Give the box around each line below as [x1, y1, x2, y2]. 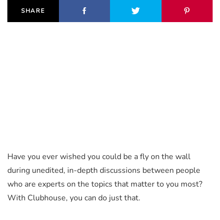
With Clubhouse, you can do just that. [7, 192, 140, 203]
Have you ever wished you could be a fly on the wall [7, 151, 191, 162]
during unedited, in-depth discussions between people [7, 165, 200, 176]
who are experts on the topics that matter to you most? [7, 178, 202, 190]
